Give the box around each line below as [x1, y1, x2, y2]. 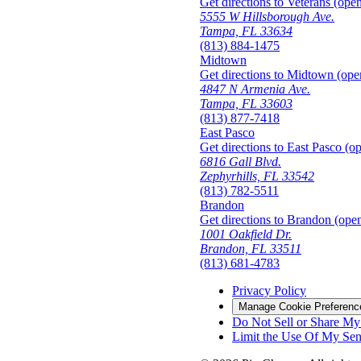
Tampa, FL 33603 [200, 97, 293, 111]
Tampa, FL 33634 [200, 24, 293, 39]
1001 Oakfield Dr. [200, 227, 292, 242]
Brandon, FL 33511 [200, 242, 301, 256]
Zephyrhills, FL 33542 [200, 169, 314, 184]
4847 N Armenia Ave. [200, 82, 310, 97]
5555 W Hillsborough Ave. [200, 10, 334, 24]
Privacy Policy [232, 284, 306, 298]
